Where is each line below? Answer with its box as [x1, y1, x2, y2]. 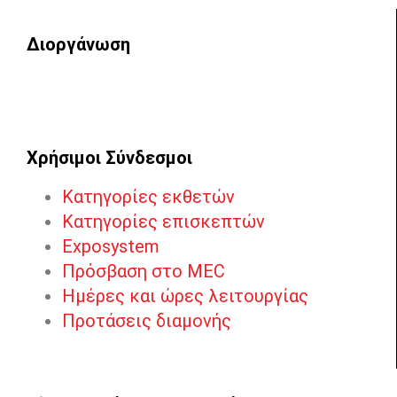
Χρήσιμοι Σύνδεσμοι [27, 147, 192, 169]
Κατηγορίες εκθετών [62, 186, 235, 208]
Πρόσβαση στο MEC [62, 261, 225, 283]
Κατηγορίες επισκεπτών [62, 211, 265, 233]
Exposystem [62, 236, 160, 258]
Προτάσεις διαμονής [62, 310, 231, 332]
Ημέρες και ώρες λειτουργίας [62, 285, 308, 307]
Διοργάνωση [27, 34, 130, 56]
